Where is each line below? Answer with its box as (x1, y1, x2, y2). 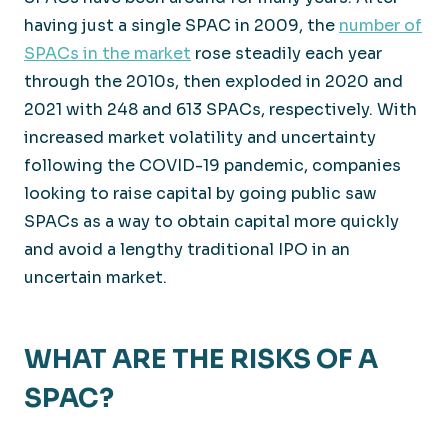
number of (339, 14, 422, 36)
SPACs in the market (24, 42, 191, 64)
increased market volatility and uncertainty (24, 126, 376, 148)
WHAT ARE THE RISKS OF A (24, 342, 378, 376)
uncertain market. (24, 266, 167, 288)
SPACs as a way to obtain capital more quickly (24, 210, 399, 232)
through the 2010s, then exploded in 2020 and (24, 70, 403, 92)
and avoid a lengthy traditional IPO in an (24, 238, 350, 260)
